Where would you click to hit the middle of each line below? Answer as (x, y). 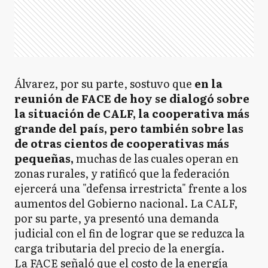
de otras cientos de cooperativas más (122, 143)
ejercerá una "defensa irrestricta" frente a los (130, 188)
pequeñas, (44, 158)
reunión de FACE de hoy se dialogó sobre (132, 98)
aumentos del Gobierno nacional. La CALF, (126, 203)
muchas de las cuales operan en (156, 158)
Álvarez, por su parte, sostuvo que (104, 83)
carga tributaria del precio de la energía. (119, 248)
